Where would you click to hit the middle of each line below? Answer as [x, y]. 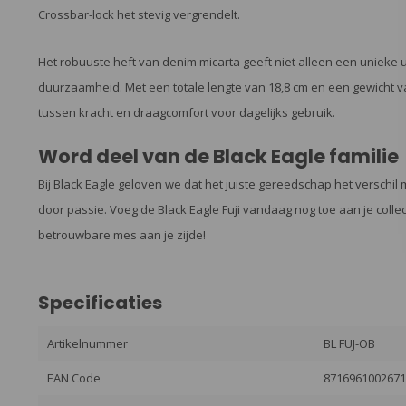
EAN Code [74, 378]
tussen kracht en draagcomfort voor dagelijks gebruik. [187, 112]
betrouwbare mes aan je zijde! [122, 235]
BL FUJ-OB [350, 344]
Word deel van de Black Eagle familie [218, 157]
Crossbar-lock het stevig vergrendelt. [139, 15]
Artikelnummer [87, 344]
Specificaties [100, 303]
